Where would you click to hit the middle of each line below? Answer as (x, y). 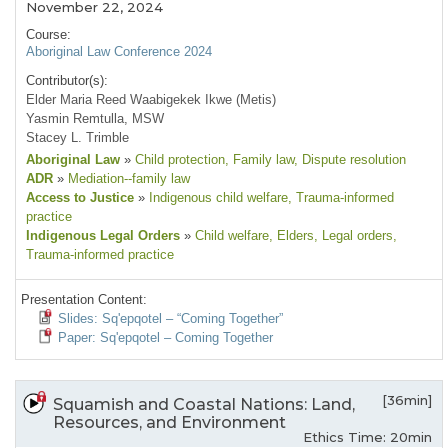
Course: (48, 35)
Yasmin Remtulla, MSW (95, 119)
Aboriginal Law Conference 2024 (119, 52)
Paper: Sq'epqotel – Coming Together (165, 338)
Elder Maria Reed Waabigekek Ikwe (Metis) (151, 100)
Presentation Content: (84, 300)
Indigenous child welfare (216, 198)
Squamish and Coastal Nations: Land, (204, 405)
